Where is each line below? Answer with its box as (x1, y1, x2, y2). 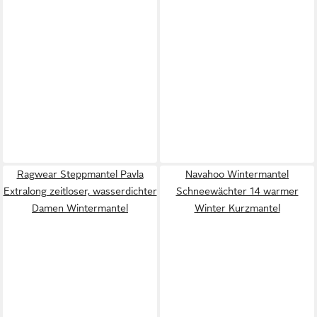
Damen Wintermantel (32, 202, 128, 214)
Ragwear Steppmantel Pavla (16, 168, 144, 180)
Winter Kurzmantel (194, 202, 280, 214)
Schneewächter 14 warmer (175, 185, 299, 197)
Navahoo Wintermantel (185, 168, 289, 180)
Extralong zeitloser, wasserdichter (3, 185, 157, 197)
